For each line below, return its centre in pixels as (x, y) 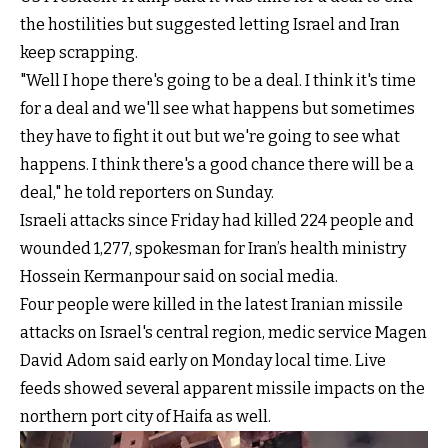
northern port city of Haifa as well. (145, 417)
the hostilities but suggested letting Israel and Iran (210, 25)
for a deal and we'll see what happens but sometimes (217, 109)
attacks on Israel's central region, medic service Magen (223, 333)
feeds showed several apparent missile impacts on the (222, 389)
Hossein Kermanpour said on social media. (179, 277)
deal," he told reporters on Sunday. (147, 193)
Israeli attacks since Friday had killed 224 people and (217, 221)
